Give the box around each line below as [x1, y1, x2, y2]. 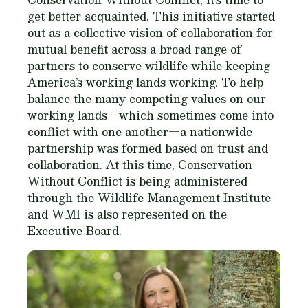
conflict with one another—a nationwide [27, 122, 252, 141]
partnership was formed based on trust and [27, 139, 268, 157]
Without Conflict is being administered [27, 172, 247, 190]
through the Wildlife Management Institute [27, 188, 271, 207]
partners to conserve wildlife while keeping [27, 56, 270, 75]
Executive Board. [27, 221, 122, 240]
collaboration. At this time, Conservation [27, 155, 252, 174]
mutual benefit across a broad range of [27, 40, 241, 58]
